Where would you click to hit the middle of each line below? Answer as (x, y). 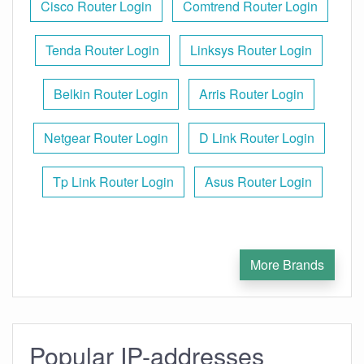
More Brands (287, 264)
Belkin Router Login (111, 94)
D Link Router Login (256, 138)
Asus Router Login (258, 182)
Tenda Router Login (102, 50)
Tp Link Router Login (113, 182)
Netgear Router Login (106, 138)
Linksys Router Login (251, 50)
